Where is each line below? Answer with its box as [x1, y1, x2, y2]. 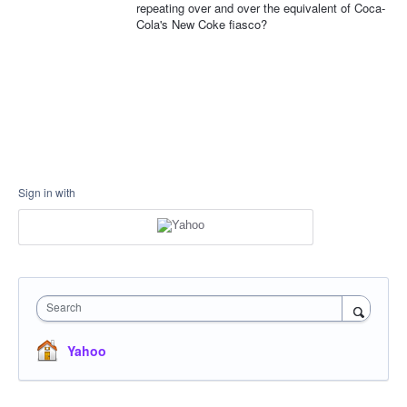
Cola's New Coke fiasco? [136, 15, 267, 33]
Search [46, 299, 82, 315]
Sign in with [18, 184, 75, 200]
